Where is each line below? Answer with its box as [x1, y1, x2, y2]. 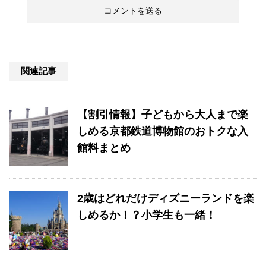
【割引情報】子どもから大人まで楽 [77, 109, 248, 121]
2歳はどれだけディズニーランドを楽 [77, 192, 254, 205]
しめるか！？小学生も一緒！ [77, 209, 216, 221]
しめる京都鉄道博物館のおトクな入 [77, 125, 248, 138]
